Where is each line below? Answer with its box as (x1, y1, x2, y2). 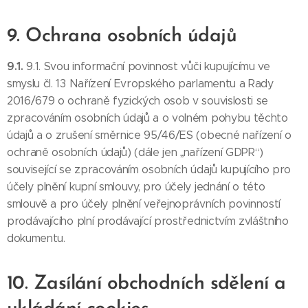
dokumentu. (7, 232, 65, 245)
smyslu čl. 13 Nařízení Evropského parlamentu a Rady (7, 77, 274, 90)
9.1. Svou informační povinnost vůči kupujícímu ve (26, 60, 270, 73)
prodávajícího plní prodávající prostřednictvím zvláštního (7, 214, 289, 228)
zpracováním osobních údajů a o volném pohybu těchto (7, 111, 288, 124)
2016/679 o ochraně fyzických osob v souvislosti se (7, 94, 268, 107)
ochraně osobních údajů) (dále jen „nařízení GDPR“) (7, 146, 263, 159)
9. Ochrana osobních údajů (7, 27, 236, 46)
